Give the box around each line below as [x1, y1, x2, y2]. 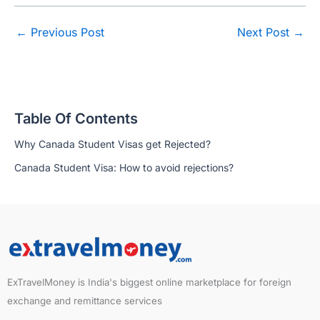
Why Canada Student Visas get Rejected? [14, 137, 211, 150]
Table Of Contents [14, 109, 138, 127]
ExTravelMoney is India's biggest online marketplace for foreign [7, 276, 291, 289]
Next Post [237, 24, 293, 39]
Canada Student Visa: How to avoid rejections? [14, 161, 234, 174]
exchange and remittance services [7, 295, 162, 307]
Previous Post [27, 24, 104, 39]
